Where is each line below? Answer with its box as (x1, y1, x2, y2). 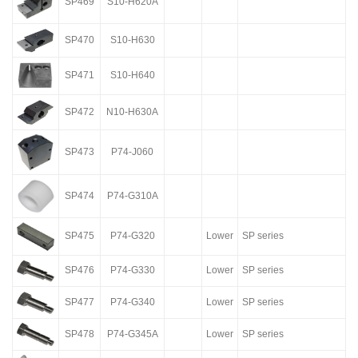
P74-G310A (106, 190, 158, 201)
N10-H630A (106, 106, 158, 117)
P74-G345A (106, 328, 158, 340)
